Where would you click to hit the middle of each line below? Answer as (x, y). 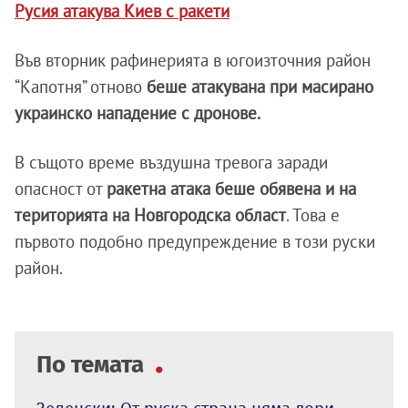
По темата (93, 365)
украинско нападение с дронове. (138, 113)
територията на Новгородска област (150, 215)
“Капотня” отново (81, 87)
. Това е (313, 215)
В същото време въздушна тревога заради (171, 163)
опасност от (61, 189)
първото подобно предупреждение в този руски (195, 242)
